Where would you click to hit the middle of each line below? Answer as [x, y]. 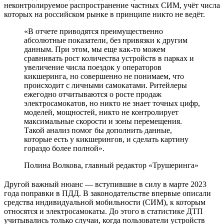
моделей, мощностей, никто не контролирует [101, 112]
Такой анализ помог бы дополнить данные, [98, 130]
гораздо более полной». [64, 148]
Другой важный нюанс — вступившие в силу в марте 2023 [105, 184]
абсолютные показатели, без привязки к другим [106, 40]
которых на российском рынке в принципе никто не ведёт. [104, 14]
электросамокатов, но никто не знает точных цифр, [112, 103]
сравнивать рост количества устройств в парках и [109, 58]
